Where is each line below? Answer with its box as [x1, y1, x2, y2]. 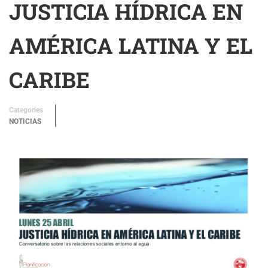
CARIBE [9, 65, 90, 94]
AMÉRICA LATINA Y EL [9, 31, 252, 60]
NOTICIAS [9, 117, 41, 126]
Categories [9, 106, 43, 114]
